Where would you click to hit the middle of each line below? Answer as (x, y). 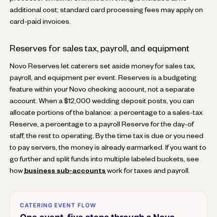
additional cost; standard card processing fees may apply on (106, 9)
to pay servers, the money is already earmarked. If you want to (108, 147)
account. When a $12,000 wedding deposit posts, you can (102, 101)
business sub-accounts (65, 170)
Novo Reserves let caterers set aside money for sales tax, (102, 66)
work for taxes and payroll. (148, 170)
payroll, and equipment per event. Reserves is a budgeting (103, 77)
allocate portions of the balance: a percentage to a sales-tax (106, 112)
